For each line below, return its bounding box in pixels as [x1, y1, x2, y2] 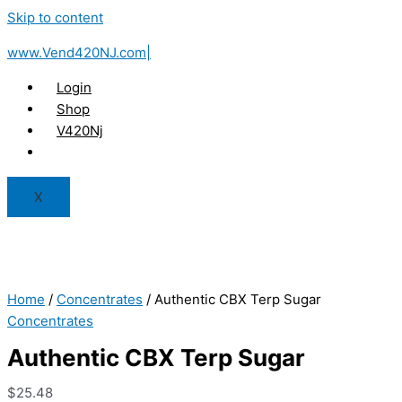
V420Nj [57, 122, 103, 139]
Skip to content [7, 9, 103, 26]
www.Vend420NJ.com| [7, 44, 151, 61]
